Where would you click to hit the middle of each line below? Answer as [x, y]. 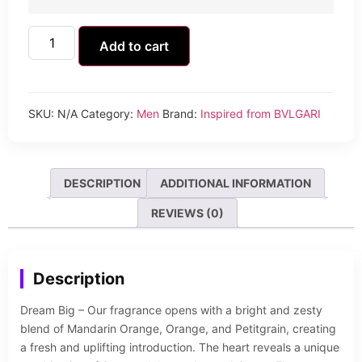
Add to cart [135, 46]
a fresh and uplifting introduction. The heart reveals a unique [180, 347]
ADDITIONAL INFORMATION [236, 183]
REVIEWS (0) [187, 213]
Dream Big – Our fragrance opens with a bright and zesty [171, 309]
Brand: [181, 113]
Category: [109, 113]
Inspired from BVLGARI [261, 113]
